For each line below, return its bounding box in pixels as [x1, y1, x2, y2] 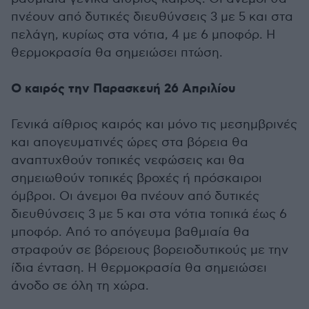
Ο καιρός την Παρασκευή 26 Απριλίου [11, 81, 235, 97]
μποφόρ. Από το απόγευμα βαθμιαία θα [11, 225, 250, 239]
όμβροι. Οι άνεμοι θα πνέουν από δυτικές [11, 189, 259, 203]
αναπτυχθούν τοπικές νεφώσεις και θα [11, 153, 245, 168]
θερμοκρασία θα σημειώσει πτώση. [11, 46, 223, 60]
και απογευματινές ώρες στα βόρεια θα [11, 135, 248, 150]
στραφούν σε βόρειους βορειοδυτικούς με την [11, 243, 288, 257]
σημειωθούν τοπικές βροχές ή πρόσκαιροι [11, 171, 262, 186]
